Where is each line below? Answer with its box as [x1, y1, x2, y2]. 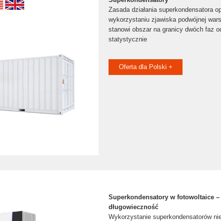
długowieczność [109, 203, 158, 211]
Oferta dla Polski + [118, 63, 173, 71]
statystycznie [109, 36, 147, 43]
